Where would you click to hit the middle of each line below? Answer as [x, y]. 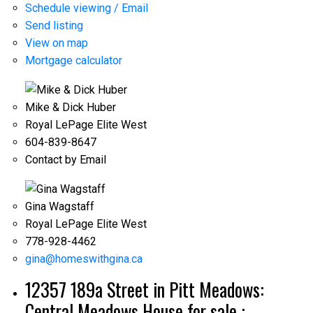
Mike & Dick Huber [70, 107]
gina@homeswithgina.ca [83, 259]
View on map [56, 43]
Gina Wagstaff [59, 207]
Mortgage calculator [73, 60]
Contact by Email [65, 159]
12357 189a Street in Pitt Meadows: [144, 290]
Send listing [54, 25]
